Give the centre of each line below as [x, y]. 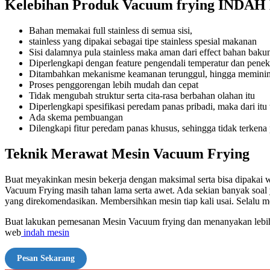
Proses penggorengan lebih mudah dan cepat [114, 85]
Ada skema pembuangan [76, 118]
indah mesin [45, 232]
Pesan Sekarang [46, 258]
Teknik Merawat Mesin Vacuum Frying [127, 153]
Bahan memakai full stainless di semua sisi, [111, 31]
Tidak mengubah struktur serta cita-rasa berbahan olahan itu [142, 96]
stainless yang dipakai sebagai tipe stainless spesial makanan [143, 42]
